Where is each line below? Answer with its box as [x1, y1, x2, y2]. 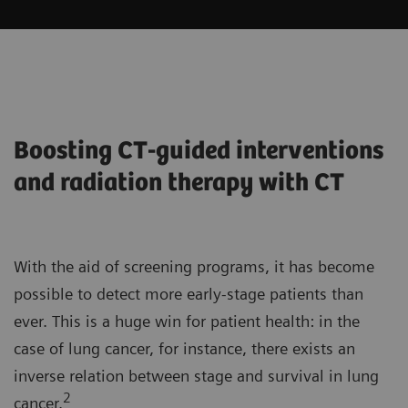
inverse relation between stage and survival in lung [14, 366, 379, 386]
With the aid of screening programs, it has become [14, 257, 374, 277]
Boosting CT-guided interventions [14, 137, 383, 167]
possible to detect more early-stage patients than [14, 284, 363, 304]
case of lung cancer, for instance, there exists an [14, 339, 355, 359]
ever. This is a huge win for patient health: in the [14, 311, 360, 331]
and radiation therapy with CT [14, 168, 344, 199]
